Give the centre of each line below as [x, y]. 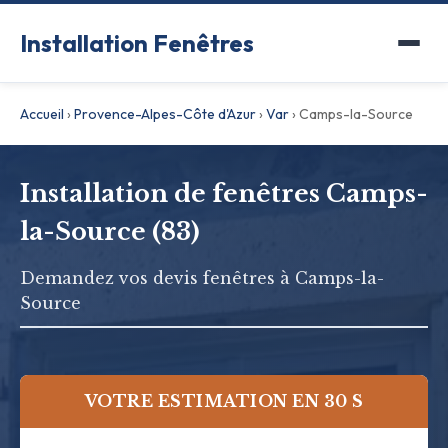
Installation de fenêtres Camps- [224, 193]
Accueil [42, 114]
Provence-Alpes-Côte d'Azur [165, 114]
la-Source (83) [110, 231]
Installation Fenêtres [137, 43]
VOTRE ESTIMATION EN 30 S [224, 401]
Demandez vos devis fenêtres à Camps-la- [202, 278]
